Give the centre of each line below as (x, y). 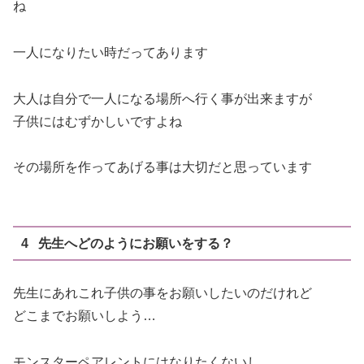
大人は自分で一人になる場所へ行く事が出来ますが (162, 98)
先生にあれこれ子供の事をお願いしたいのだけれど (162, 293)
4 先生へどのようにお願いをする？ (127, 243)
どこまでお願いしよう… (84, 316)
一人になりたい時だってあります (110, 52)
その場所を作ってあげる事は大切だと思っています (162, 167)
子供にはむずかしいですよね (97, 121)
